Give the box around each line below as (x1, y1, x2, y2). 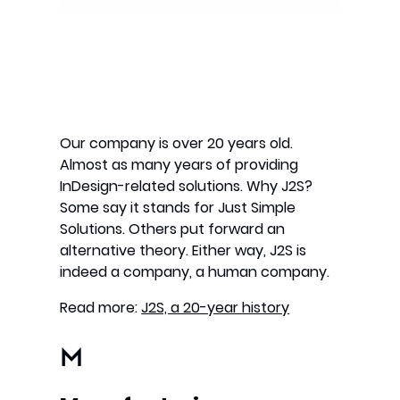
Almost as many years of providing (60, 154, 299, 176)
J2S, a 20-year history (141, 297, 290, 319)
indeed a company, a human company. (60, 262, 330, 283)
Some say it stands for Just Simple (60, 197, 296, 219)
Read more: (60, 297, 142, 319)
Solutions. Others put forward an (60, 219, 286, 240)
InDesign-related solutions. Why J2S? (60, 176, 313, 197)
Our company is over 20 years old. (60, 133, 294, 154)
